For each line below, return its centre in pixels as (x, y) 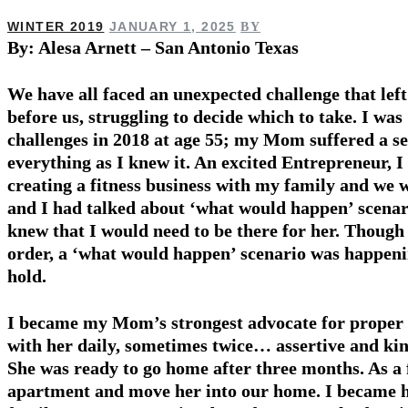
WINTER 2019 (56, 27)
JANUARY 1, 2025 (172, 27)
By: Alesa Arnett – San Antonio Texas (153, 48)
